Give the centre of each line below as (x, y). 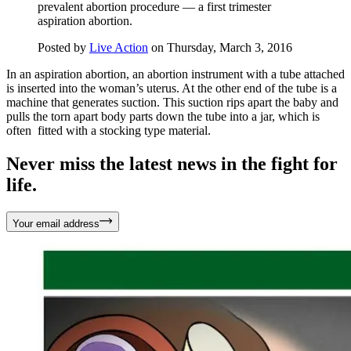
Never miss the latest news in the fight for (172, 163)
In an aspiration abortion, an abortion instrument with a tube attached (175, 74)
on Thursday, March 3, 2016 (220, 47)
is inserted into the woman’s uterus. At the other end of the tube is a (172, 88)
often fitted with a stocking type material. (109, 130)
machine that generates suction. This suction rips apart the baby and (172, 102)
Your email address (56, 223)
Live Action (119, 47)
